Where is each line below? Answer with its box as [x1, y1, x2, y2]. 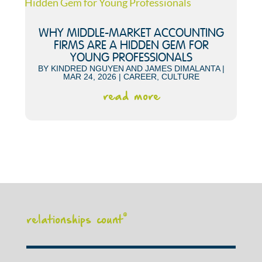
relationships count [26, 215, 123, 225]
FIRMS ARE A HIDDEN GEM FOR [53, 40, 209, 52]
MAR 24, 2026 [63, 72, 116, 81]
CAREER [123, 72, 157, 81]
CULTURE [161, 72, 199, 81]
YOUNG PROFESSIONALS [70, 52, 192, 64]
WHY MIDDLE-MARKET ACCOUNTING [38, 27, 224, 40]
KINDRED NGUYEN [50, 64, 124, 73]
